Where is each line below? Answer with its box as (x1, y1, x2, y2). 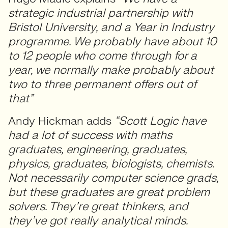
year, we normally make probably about (8, 63, 214, 77)
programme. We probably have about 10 (8, 34, 217, 49)
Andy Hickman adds (8, 113, 115, 128)
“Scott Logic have (115, 113, 206, 128)
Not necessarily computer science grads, (8, 170, 218, 185)
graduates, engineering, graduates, (8, 142, 187, 157)
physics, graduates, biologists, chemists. (8, 156, 214, 171)
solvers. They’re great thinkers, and (8, 199, 188, 214)
